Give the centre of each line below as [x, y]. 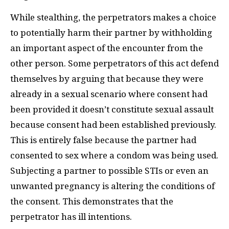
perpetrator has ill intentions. [71, 216]
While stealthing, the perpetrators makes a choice [113, 17]
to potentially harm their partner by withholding [111, 32]
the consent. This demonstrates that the [92, 201]
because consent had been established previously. [113, 124]
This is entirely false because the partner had [103, 140]
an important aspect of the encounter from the [107, 48]
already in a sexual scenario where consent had [109, 94]
